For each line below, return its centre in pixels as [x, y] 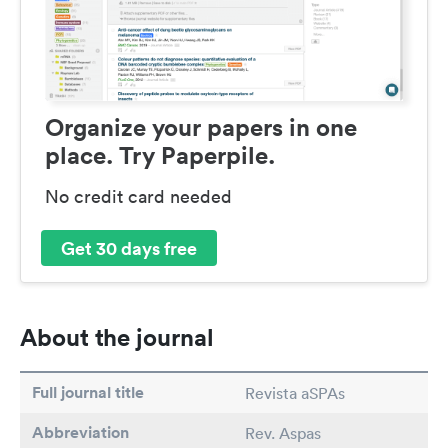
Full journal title [88, 393]
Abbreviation [80, 433]
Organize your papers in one [201, 127]
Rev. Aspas [283, 433]
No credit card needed [138, 197]
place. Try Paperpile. [160, 155]
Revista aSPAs [295, 393]
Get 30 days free [129, 247]
